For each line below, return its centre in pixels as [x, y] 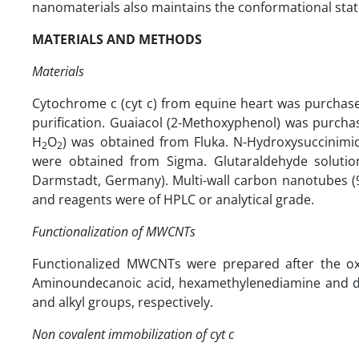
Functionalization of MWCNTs [114, 231]
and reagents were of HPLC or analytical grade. [173, 199]
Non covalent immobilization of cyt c [133, 334]
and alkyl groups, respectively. [123, 302]
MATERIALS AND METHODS [117, 39]
